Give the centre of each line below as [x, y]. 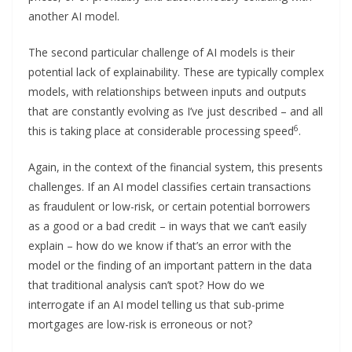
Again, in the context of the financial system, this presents [176, 167]
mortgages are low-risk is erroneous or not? [140, 324]
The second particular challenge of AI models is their [161, 52]
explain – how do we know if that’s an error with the [160, 245]
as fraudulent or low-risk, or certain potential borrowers [169, 206]
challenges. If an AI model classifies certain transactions [170, 186]
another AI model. [74, 16]
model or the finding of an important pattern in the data [170, 265]
